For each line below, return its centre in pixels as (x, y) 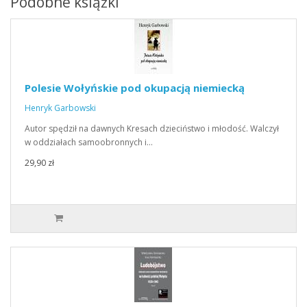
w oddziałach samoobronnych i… (89, 142)
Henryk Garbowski (60, 108)
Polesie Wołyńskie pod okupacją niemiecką (135, 88)
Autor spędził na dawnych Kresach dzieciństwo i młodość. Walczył (152, 128)
